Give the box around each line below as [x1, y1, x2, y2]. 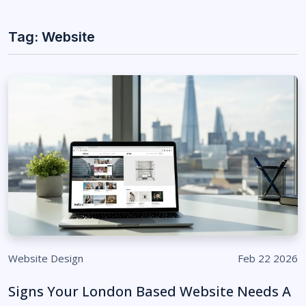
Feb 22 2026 [238, 251, 298, 265]
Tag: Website [8, 29, 95, 45]
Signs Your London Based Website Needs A [8, 282, 291, 301]
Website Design [8, 251, 83, 265]
